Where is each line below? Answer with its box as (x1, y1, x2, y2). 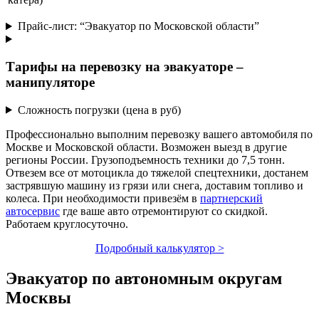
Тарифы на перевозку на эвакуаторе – (6, 58, 244, 74)
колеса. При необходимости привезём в (6, 192, 200, 204)
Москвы (6, 288, 71, 307)
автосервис (6, 204, 60, 217)
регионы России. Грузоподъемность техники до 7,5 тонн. (6, 153, 285, 166)
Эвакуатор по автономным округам (6, 268, 282, 288)
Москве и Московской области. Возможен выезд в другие (6, 140, 287, 153)
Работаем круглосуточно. (6, 217, 128, 230)
